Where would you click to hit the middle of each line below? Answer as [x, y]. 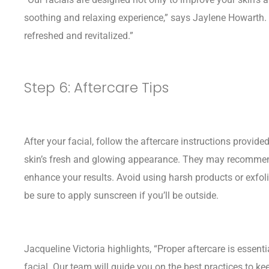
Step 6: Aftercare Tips [96, 88]
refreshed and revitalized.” [79, 35]
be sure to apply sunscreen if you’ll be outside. [121, 195]
